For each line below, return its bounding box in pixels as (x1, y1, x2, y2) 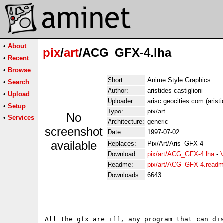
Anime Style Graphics (147, 76, 211, 84)
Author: (108, 87, 128, 94)
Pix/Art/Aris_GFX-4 (147, 140, 203, 147)
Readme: (108, 161, 133, 168)
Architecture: (108, 118, 144, 125)
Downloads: (108, 171, 141, 179)
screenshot (45, 125, 103, 138)
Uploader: (108, 97, 135, 105)
